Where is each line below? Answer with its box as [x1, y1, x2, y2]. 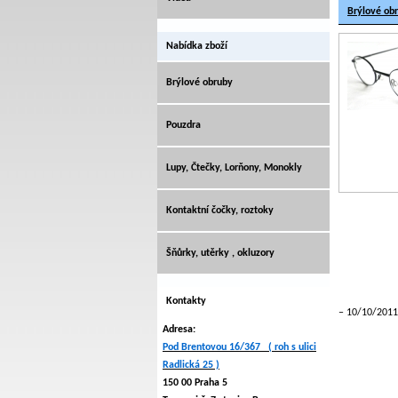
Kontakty [166, 296, 206, 306]
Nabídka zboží [166, 41, 227, 52]
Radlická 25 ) [163, 360, 219, 370]
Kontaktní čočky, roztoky [166, 205, 274, 216]
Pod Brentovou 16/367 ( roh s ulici [163, 342, 316, 353]
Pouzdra [166, 120, 201, 131]
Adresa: [163, 324, 195, 335]
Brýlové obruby [166, 77, 233, 88]
